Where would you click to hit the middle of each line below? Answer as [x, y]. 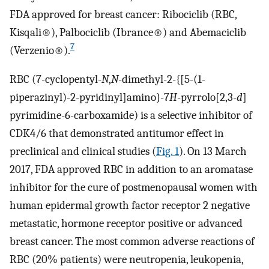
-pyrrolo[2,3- [207, 98]
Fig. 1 [168, 152]
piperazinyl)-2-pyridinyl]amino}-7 [89, 98]
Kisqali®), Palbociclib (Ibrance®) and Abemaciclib [128, 32]
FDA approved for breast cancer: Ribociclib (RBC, [123, 14]
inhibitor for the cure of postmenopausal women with [134, 188]
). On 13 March [213, 152]
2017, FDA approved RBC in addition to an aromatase [131, 170]
